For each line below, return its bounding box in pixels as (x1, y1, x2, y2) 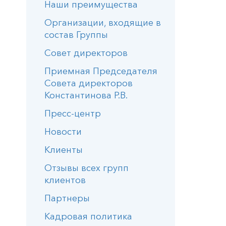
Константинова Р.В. (44, 90, 128, 101)
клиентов (44, 175, 86, 186)
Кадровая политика (44, 211, 132, 222)
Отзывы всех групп (44, 162, 129, 174)
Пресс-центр (44, 108, 101, 119)
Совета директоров (44, 78, 133, 89)
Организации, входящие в (44, 17, 161, 28)
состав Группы (44, 29, 108, 40)
